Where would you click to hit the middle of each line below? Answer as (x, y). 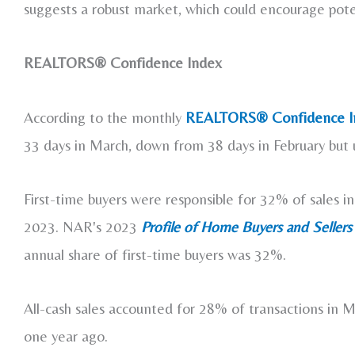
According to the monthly (105, 117)
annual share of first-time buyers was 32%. (155, 254)
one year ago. (66, 336)
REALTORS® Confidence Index (123, 63)
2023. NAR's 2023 (82, 226)
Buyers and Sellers (297, 226)
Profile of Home (191, 226)
